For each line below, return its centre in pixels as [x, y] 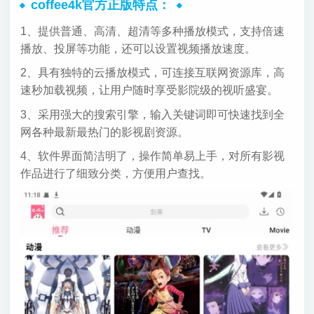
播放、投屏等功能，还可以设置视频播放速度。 [138, 48]
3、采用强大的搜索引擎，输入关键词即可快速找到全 [152, 114]
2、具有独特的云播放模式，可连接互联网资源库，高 [152, 73]
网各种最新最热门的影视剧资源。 [104, 132]
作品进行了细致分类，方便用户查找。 [115, 174]
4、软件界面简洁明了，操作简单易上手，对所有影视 [152, 156]
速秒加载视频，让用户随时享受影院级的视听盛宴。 [149, 90]
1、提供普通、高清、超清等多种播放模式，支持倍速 [152, 31]
